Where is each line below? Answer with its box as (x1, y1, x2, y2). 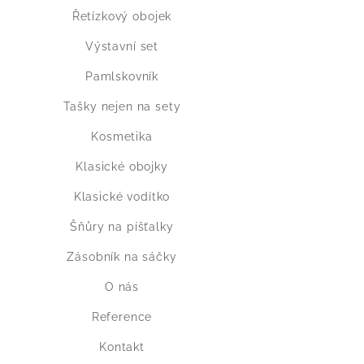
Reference (91, 310, 153, 323)
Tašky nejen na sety (63, 99, 181, 113)
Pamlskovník (84, 69, 159, 83)
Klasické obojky (76, 159, 168, 173)
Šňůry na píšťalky (70, 219, 174, 233)
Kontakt (99, 340, 145, 353)
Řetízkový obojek (71, 9, 172, 23)
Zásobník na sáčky (67, 249, 177, 263)
